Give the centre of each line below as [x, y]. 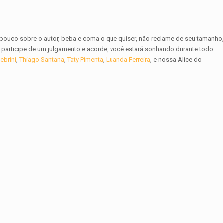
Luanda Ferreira [128, 60]
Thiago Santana [42, 60]
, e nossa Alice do [176, 60]
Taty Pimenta [85, 60]
